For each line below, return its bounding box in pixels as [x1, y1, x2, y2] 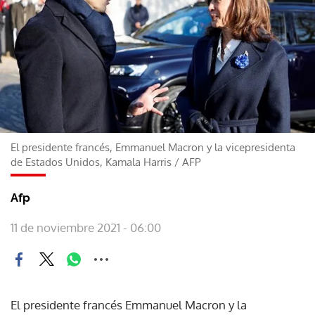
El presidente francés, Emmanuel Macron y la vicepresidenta [11, 140, 295, 154]
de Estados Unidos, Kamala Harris [11, 155, 172, 169]
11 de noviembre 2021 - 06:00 [11, 219, 161, 235]
